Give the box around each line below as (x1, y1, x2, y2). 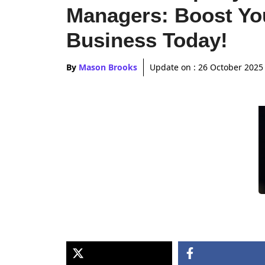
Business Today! (66, 28, 228, 51)
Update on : (150, 61, 198, 73)
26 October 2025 (198, 61, 263, 73)
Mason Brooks (79, 61, 137, 73)
